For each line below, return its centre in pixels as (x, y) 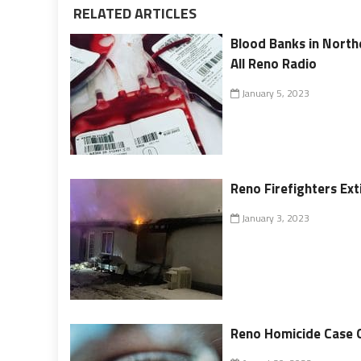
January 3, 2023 (275, 218)
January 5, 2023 (275, 93)
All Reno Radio (274, 63)
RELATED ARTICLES (133, 13)
